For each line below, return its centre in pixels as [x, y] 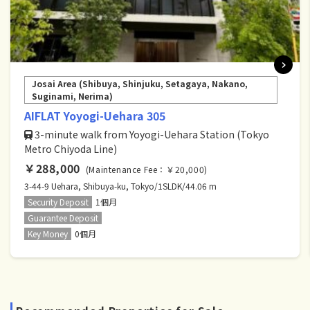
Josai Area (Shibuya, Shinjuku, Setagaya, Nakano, [140, 83]
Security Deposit [58, 201]
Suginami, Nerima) [72, 95]
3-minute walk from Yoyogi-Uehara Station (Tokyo [152, 134]
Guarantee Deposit [63, 217]
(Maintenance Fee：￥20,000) [146, 169]
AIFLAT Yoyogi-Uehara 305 [95, 115]
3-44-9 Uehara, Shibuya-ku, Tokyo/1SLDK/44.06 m [120, 185]
